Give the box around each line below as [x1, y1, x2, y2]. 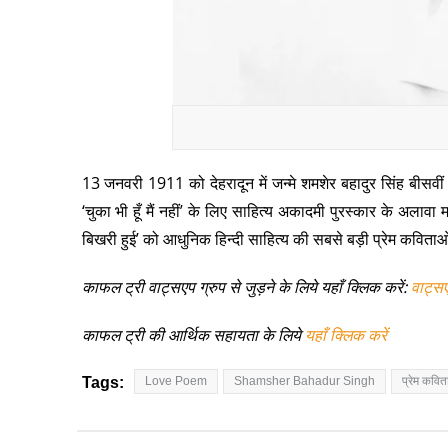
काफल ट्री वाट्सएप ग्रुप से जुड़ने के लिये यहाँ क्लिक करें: [81, 276, 411, 299]
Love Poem [144, 374, 207, 389]
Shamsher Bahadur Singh [233, 374, 375, 389]
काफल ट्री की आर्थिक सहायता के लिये [81, 324, 301, 347]
